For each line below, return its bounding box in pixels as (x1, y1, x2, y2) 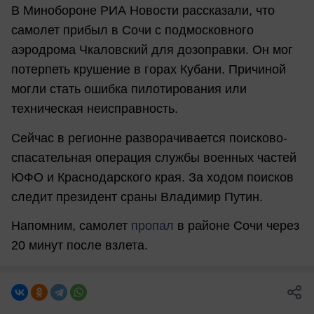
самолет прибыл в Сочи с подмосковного (11, 23, 254, 38)
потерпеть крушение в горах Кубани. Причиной (11, 62, 286, 77)
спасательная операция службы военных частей (11, 150, 296, 165)
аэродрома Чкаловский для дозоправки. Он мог (11, 43, 293, 57)
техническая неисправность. (11, 102, 178, 116)
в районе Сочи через (174, 219, 299, 233)
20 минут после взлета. (11, 238, 148, 253)
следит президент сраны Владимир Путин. (11, 189, 263, 204)
